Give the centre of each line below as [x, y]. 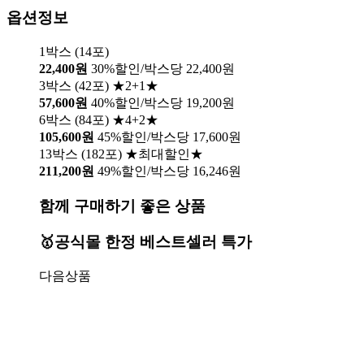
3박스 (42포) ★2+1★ [99, 85]
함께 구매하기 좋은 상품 [122, 206]
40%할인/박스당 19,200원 [163, 102]
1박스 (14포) [74, 51]
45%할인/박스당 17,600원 [169, 136]
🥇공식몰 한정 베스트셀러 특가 [145, 242]
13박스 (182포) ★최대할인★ [121, 154]
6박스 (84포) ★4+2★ [99, 119]
